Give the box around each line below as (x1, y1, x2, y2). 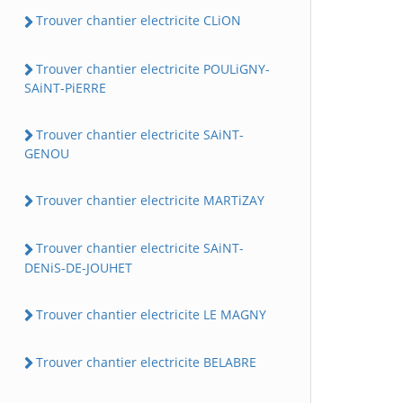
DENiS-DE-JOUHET (24, 258, 132, 276)
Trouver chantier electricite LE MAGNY (36, 305, 266, 323)
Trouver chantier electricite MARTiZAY (36, 192, 264, 209)
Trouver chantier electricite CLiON (36, 12, 241, 30)
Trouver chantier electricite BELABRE (36, 353, 256, 371)
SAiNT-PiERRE (24, 78, 106, 96)
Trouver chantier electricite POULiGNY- (36, 59, 270, 77)
